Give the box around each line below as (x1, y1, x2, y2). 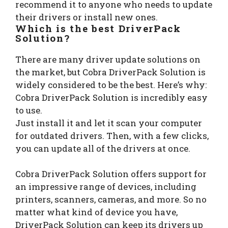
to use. (15, 104, 42, 116)
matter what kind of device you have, (15, 206, 178, 218)
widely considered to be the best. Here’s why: (15, 78, 207, 91)
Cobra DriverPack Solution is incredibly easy (15, 91, 208, 103)
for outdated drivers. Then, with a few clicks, (15, 129, 209, 141)
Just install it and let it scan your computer (15, 117, 202, 129)
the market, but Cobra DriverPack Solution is (15, 66, 206, 78)
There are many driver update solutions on (15, 53, 201, 65)
